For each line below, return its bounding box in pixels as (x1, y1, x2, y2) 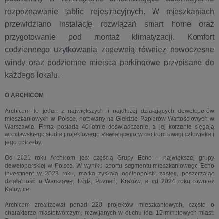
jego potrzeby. (5, 139, 42, 146)
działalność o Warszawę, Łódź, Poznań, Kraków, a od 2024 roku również (5, 178, 214, 185)
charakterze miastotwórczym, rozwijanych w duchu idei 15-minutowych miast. (5, 209, 214, 216)
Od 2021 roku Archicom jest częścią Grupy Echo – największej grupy (5, 154, 214, 161)
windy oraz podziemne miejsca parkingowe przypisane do (5, 58, 214, 66)
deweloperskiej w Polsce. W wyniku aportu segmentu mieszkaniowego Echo (5, 162, 214, 169)
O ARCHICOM (5, 92, 44, 99)
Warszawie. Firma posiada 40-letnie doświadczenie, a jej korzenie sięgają (5, 123, 214, 130)
